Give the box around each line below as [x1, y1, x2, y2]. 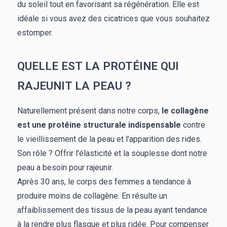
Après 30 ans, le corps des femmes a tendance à [17, 177, 191, 187]
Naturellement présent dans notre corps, [17, 106, 162, 116]
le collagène [162, 106, 209, 116]
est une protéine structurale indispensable [17, 120, 183, 130]
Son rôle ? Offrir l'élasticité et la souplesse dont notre [17, 148, 207, 159]
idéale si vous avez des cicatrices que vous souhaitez [17, 14, 210, 24]
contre [183, 120, 205, 130]
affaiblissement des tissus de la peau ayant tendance [17, 205, 207, 215]
